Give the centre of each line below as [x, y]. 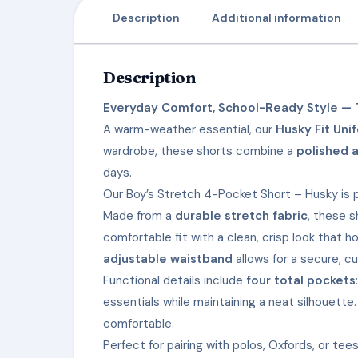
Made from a [139, 216]
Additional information [276, 18]
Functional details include [175, 280]
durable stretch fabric [241, 216]
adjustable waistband [168, 259]
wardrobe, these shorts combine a [200, 151]
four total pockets [301, 280]
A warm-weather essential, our [189, 129]
